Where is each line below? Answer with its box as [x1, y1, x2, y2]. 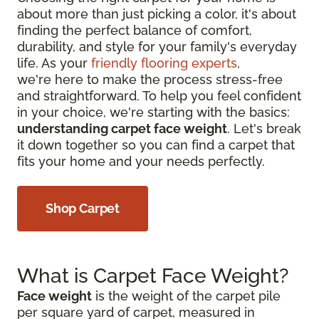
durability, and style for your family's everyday [17, 38, 297, 54]
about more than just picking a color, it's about [17, 6, 296, 21]
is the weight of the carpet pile [92, 288, 281, 303]
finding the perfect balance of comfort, [17, 22, 252, 38]
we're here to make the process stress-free [17, 71, 283, 87]
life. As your [17, 55, 91, 70]
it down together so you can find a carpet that [17, 137, 295, 152]
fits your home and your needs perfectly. [17, 153, 265, 169]
